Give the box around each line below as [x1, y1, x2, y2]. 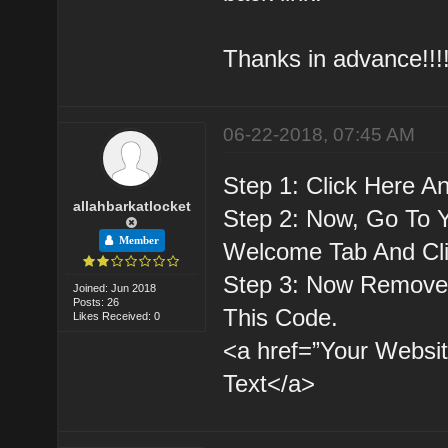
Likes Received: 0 [73, 309, 161, 322]
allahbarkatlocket [72, 197, 191, 214]
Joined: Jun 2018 [73, 281, 157, 294]
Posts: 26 [73, 295, 120, 308]
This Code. [223, 303, 339, 331]
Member [112, 234, 159, 246]
